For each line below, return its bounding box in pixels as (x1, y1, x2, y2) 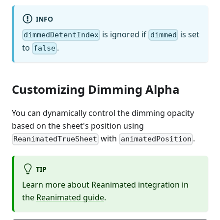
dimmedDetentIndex (24, 30, 99, 40)
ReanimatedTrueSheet (13, 135, 98, 144)
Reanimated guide (36, 192, 104, 203)
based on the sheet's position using (12, 120, 144, 132)
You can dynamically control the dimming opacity (12, 108, 194, 119)
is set (178, 28, 199, 40)
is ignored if (100, 28, 149, 40)
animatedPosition (120, 135, 192, 144)
